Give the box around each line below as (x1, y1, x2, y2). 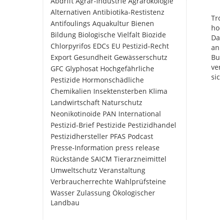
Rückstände (51, 154, 89, 164)
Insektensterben (93, 86, 147, 96)
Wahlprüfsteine (115, 177, 166, 186)
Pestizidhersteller (51, 132, 108, 141)
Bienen (131, 19, 154, 28)
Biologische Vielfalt (78, 30, 140, 39)
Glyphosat (65, 64, 98, 73)
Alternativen (51, 7, 91, 17)
